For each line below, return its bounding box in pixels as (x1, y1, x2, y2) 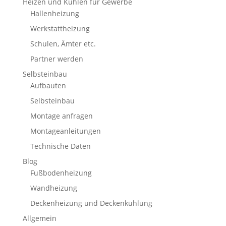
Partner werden (30, 53, 83, 64)
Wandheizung (30, 183, 77, 193)
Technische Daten (30, 141, 91, 151)
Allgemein (22, 213, 56, 223)
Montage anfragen (30, 110, 93, 121)
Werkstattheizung (30, 23, 90, 33)
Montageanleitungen (30, 126, 101, 136)
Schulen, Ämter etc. (30, 38, 96, 48)
